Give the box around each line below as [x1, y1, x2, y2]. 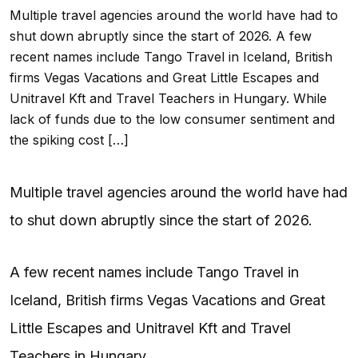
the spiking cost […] [10, 131, 129, 148]
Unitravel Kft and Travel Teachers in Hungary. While [10, 89, 327, 106]
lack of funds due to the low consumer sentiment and [10, 110, 335, 127]
